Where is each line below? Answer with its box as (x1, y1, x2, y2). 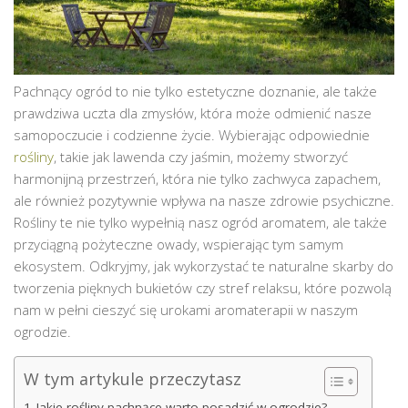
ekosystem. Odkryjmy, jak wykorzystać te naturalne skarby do (14, 256, 393, 275)
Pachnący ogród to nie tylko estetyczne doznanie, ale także (14, 81, 377, 100)
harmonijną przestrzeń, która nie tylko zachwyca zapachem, (14, 168, 381, 188)
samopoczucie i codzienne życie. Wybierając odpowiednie (14, 125, 370, 144)
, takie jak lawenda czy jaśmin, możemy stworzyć (54, 147, 348, 166)
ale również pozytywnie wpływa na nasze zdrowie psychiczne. (14, 190, 394, 209)
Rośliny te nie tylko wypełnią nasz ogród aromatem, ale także (14, 212, 387, 231)
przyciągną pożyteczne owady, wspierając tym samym (14, 234, 343, 253)
